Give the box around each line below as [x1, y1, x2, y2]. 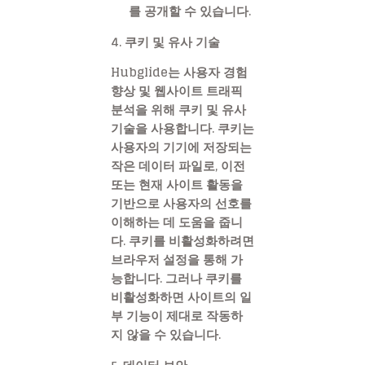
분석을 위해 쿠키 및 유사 [111, 99, 246, 121]
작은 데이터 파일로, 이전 [111, 155, 245, 178]
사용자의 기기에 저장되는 [111, 136, 252, 159]
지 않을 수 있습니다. [111, 323, 221, 346]
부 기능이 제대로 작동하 [111, 305, 243, 328]
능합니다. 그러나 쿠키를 [111, 267, 242, 290]
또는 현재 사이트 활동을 [111, 174, 243, 196]
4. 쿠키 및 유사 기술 [111, 30, 220, 53]
